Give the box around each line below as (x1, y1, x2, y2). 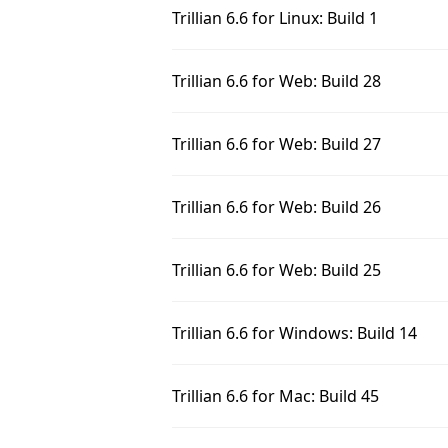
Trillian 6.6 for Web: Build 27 (172, 133, 381, 155)
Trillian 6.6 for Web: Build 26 (172, 196, 381, 218)
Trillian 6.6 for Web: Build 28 (172, 70, 381, 92)
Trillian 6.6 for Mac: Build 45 (172, 385, 379, 407)
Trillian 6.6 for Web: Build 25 (172, 259, 381, 281)
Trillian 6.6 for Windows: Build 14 (172, 322, 417, 344)
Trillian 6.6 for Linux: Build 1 (172, 7, 378, 29)
